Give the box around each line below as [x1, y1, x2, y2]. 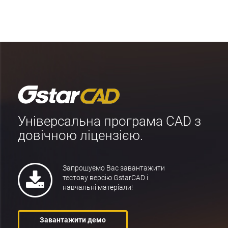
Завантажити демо [40, 216, 106, 224]
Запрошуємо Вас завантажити [63, 163, 165, 172]
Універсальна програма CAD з [18, 113, 201, 129]
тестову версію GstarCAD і [63, 173, 148, 182]
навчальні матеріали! [63, 183, 133, 191]
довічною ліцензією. [18, 128, 143, 144]
